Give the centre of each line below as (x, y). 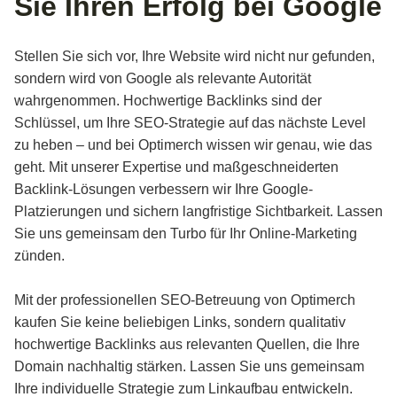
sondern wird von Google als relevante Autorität (163, 78)
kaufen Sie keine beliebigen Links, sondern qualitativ (180, 322)
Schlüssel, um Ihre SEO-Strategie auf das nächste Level (190, 123)
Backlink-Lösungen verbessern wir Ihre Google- (163, 189)
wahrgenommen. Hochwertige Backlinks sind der (168, 101)
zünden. (39, 256)
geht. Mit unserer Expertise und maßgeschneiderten (176, 167)
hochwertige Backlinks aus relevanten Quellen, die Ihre (187, 344)
